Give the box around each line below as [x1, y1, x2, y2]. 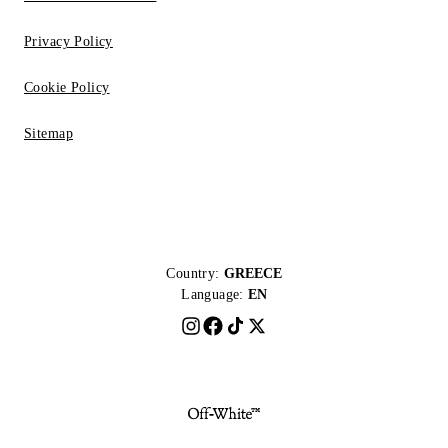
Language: [181, 287, 244, 302]
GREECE [223, 266, 282, 281]
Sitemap [24, 126, 73, 141]
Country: [166, 266, 220, 281]
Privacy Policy [24, 34, 113, 49]
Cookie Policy [24, 80, 110, 95]
